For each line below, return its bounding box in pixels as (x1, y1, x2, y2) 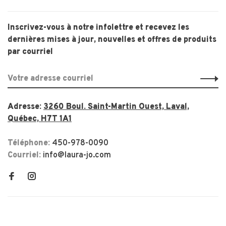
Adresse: (8, 101, 43, 112)
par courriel (8, 46, 53, 57)
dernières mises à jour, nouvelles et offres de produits (8, 34, 216, 45)
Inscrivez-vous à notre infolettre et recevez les (8, 22, 189, 33)
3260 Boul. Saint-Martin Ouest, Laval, (43, 101, 189, 112)
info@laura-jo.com (43, 150, 111, 160)
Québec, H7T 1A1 (8, 114, 72, 124)
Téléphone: (8, 138, 52, 148)
